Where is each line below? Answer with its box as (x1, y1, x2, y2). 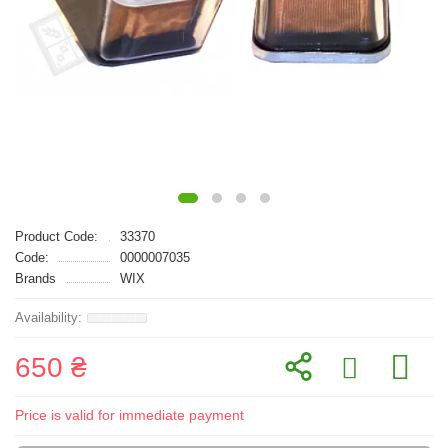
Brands (15, 271, 56, 286)
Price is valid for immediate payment (15, 407, 244, 423)
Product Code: (15, 229, 98, 244)
